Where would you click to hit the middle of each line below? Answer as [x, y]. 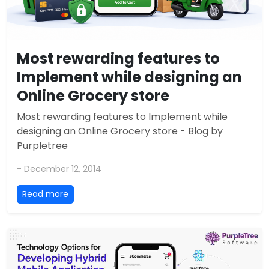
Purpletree [42, 146]
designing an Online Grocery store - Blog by [120, 131]
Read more [45, 194]
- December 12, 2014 [59, 169]
